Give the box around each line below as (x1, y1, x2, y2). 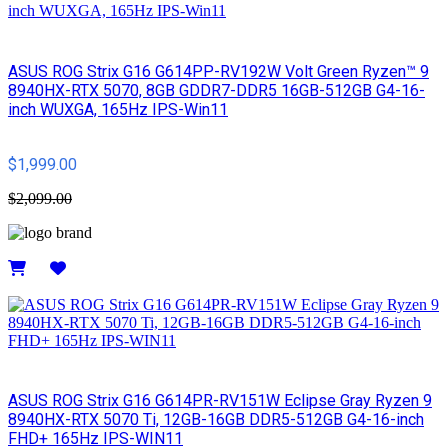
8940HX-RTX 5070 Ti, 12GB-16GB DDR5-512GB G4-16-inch (8, 410, 424, 430)
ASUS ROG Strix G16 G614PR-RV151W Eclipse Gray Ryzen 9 (8, 391, 432, 411)
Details (8, 277, 52, 295)
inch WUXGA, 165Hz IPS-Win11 (8, 99, 228, 119)
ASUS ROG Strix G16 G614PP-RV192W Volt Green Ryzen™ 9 (8, 61, 429, 81)
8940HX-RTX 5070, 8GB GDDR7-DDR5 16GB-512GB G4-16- (8, 80, 425, 100)
